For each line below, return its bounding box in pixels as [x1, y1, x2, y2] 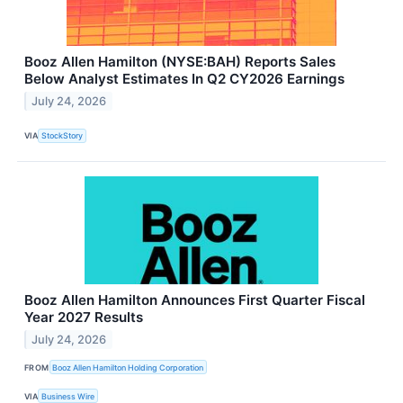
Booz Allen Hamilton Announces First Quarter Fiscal [24, 291, 365, 309]
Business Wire [41, 390, 95, 401]
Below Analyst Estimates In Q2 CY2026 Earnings [24, 69, 345, 87]
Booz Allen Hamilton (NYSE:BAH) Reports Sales [24, 52, 336, 70]
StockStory [41, 130, 84, 141]
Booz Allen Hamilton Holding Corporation [52, 362, 204, 372]
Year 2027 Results [24, 309, 143, 327]
